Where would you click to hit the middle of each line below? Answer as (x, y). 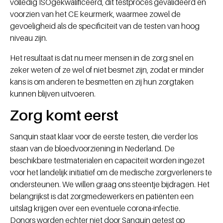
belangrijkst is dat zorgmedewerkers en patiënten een (102, 196)
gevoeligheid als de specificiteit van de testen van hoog (105, 26)
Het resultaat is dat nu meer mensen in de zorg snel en (102, 58)
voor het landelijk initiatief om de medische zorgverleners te (111, 172)
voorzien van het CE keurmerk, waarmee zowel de (95, 14)
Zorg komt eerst (64, 115)
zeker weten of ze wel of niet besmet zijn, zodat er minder (107, 70)
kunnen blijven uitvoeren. (53, 94)
